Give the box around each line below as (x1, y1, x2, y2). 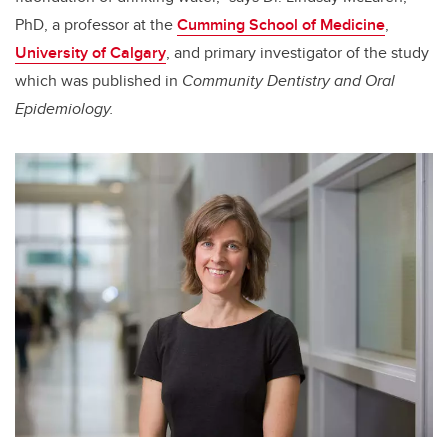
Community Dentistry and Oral (182, 69, 395, 93)
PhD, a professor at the (15, 13, 177, 37)
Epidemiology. (15, 97, 114, 121)
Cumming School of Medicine (177, 13, 385, 37)
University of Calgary (15, 41, 166, 65)
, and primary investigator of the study (166, 41, 429, 65)
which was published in (15, 69, 182, 93)
